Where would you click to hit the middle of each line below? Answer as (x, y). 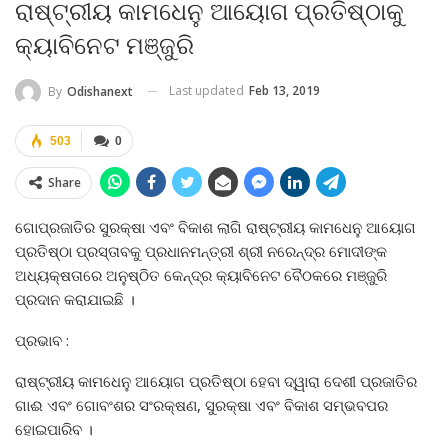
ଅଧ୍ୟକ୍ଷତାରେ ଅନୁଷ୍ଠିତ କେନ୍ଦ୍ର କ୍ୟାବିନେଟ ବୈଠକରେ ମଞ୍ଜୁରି (201, 274)
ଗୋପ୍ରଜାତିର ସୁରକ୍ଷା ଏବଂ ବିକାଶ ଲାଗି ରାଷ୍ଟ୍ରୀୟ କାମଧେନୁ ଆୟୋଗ (215, 226)
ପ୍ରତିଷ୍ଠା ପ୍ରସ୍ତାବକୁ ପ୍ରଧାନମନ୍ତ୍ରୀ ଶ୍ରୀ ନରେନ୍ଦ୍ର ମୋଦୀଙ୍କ (201, 250)
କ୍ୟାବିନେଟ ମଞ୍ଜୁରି (104, 45)
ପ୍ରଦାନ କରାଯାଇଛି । (75, 298)
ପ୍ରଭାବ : (42, 339)
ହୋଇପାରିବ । (54, 428)
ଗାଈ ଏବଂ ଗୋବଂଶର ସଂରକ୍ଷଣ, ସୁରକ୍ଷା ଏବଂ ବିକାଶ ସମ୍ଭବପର (201, 404)
